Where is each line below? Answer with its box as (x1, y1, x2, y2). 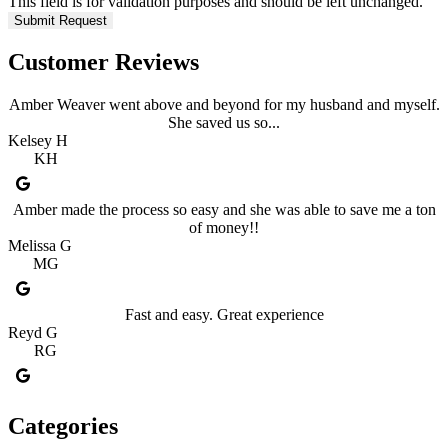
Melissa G (8, 236, 72, 254)
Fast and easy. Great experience (124, 306, 324, 323)
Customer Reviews (8, 48, 199, 75)
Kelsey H (8, 131, 68, 149)
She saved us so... (168, 113, 280, 131)
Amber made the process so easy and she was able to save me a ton (12, 200, 436, 218)
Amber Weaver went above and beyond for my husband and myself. (8, 95, 440, 113)
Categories (8, 413, 118, 440)
